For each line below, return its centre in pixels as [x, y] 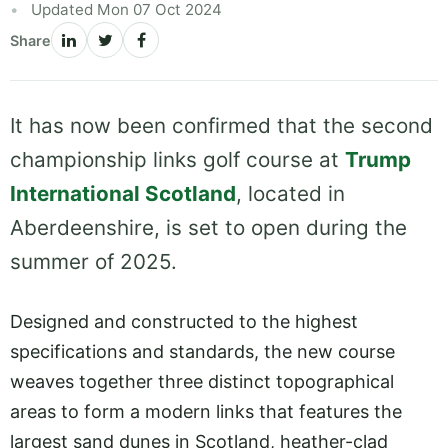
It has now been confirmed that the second [221, 126]
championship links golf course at [177, 160]
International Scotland [123, 194]
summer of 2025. [93, 262]
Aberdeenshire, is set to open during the [208, 228]
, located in [290, 194]
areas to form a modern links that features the [206, 411]
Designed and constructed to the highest [184, 321]
